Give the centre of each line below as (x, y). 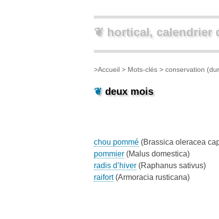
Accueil (109, 69)
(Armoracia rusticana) (152, 177)
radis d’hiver (115, 165)
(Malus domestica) (157, 153)
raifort (104, 177)
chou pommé (116, 142)
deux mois (129, 91)
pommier (109, 153)
